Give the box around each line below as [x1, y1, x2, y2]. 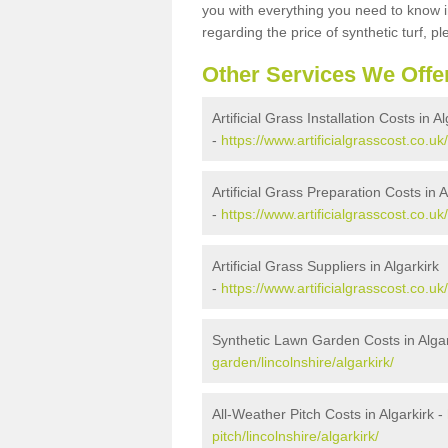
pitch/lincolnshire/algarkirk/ [212, 427, 379, 444]
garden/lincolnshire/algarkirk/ [212, 353, 394, 370]
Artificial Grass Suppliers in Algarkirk [212, 257, 439, 274]
